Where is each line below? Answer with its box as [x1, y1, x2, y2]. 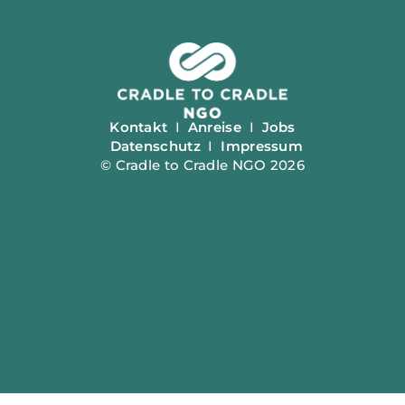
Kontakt [109, 119, 168, 137]
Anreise [187, 119, 241, 137]
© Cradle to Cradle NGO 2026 [99, 157, 306, 174]
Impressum [221, 138, 304, 155]
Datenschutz [109, 138, 201, 155]
